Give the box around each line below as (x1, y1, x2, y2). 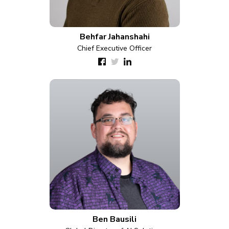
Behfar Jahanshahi (79, 31, 150, 42)
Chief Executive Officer (77, 43, 152, 53)
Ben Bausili (93, 214, 136, 225)
